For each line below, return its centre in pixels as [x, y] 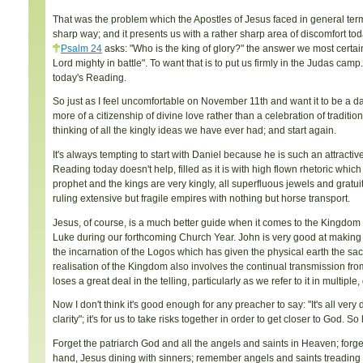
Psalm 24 [81, 48]
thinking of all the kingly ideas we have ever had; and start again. [194, 130]
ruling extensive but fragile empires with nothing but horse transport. [201, 198]
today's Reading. [90, 77]
